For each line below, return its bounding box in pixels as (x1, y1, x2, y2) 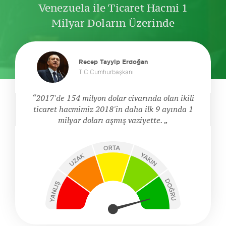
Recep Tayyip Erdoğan (78, 59, 148, 66)
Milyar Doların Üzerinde (51, 16, 175, 30)
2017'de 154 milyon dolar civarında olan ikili (36, 93, 194, 103)
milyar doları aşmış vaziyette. (58, 116, 164, 126)
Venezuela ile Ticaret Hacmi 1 (38, 1, 188, 15)
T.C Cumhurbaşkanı (78, 68, 134, 76)
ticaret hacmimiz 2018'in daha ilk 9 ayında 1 (33, 104, 193, 115)
